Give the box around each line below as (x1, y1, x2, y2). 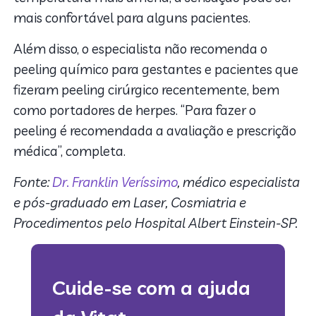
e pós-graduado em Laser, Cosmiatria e (13, 193, 247, 211)
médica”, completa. (13, 142, 126, 159)
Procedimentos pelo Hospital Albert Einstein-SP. (13, 214, 298, 231)
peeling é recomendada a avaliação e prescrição (13, 121, 297, 139)
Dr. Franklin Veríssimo (52, 173, 178, 190)
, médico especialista (178, 173, 300, 190)
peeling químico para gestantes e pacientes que (13, 60, 299, 78)
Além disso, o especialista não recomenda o (13, 39, 268, 57)
